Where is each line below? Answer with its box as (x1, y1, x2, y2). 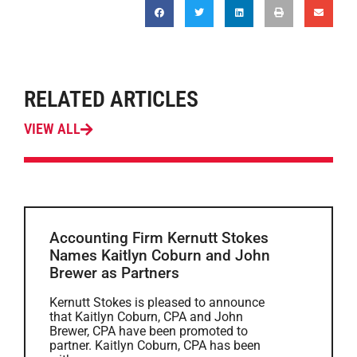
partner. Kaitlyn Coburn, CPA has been (49, 338, 261, 353)
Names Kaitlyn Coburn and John (49, 246, 270, 265)
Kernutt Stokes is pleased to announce (49, 295, 265, 310)
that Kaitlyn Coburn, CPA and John (49, 309, 243, 324)
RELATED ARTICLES (24, 86, 198, 112)
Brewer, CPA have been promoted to (49, 324, 248, 339)
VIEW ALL (24, 121, 80, 137)
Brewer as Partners (49, 264, 179, 282)
